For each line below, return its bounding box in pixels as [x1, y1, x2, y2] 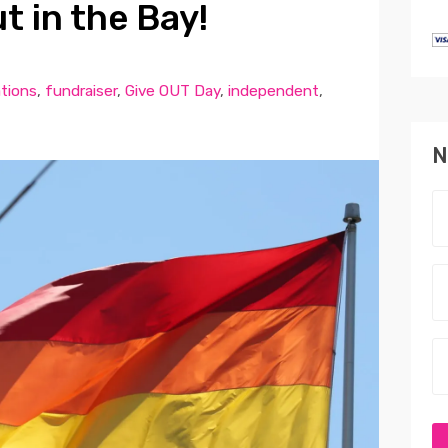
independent [227, 81, 319, 100]
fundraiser [44, 81, 117, 100]
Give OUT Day [124, 81, 220, 100]
